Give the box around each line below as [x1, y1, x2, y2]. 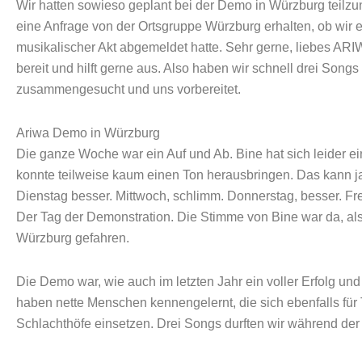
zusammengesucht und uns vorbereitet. [16, 82, 241, 97]
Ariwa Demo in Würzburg [16, 126, 160, 141]
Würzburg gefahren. [16, 231, 129, 246]
